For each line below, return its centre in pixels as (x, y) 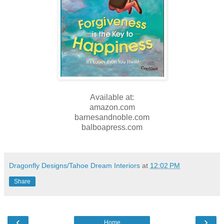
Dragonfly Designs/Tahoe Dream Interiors (74, 165)
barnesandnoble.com (112, 117)
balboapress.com (112, 127)
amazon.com (112, 107)
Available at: (112, 97)
